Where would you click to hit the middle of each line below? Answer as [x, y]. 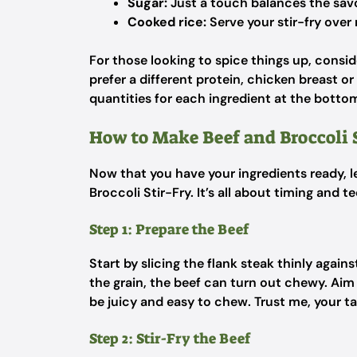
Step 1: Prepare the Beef [169, 229]
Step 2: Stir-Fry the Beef [170, 339]
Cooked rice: [167, 22]
